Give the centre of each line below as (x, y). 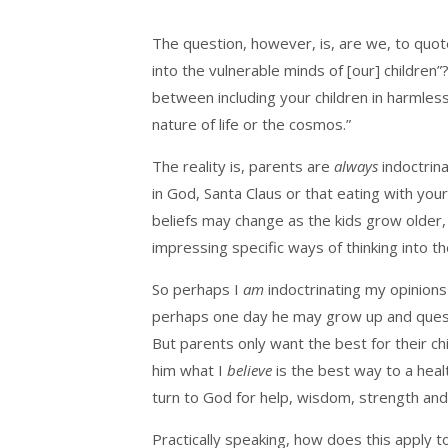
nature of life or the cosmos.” (251, 123)
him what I (189, 369)
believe (249, 369)
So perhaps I (197, 288)
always (356, 165)
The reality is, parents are (243, 165)
